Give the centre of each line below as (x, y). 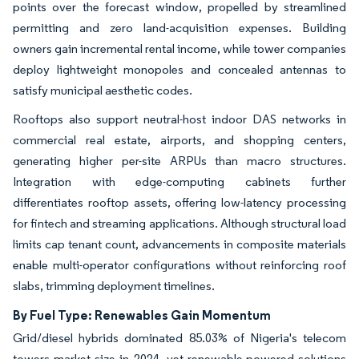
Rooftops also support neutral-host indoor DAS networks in (179, 119)
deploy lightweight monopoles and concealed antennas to (179, 69)
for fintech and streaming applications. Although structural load (179, 223)
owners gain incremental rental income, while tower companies (179, 48)
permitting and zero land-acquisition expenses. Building (179, 27)
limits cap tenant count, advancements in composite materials (179, 244)
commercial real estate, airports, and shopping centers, (179, 139)
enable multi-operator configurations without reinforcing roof (179, 264)
